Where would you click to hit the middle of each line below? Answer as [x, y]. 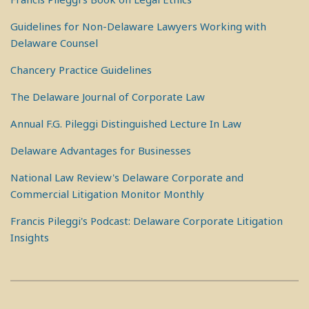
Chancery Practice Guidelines [81, 70]
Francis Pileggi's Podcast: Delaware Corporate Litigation [147, 221]
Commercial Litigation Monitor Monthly [107, 194]
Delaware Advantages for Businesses [101, 150]
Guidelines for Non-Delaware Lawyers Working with [138, 26]
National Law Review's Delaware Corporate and [127, 177]
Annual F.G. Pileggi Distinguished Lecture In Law [126, 123]
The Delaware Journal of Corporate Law [108, 97]
